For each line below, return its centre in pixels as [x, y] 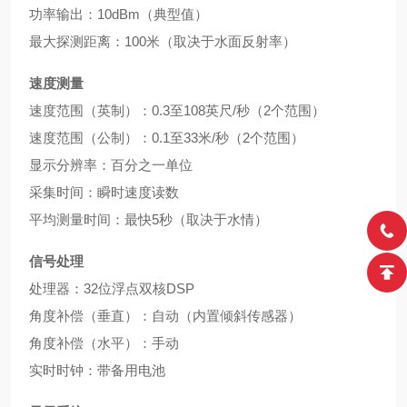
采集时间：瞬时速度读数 [104, 192]
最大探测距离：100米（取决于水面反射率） [163, 41]
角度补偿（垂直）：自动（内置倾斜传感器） [165, 316]
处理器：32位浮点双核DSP [112, 288]
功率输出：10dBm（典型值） [119, 14]
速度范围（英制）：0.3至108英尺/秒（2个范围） [177, 110]
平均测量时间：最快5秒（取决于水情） [149, 219]
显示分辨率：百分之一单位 [111, 165]
